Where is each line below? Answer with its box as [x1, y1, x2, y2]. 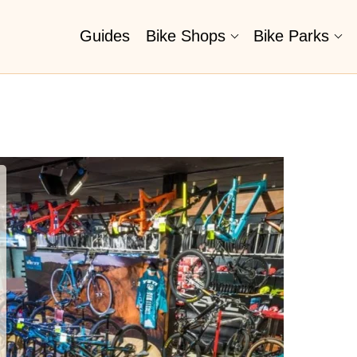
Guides [80, 27, 130, 45]
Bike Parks [253, 27, 329, 45]
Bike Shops [146, 27, 226, 45]
